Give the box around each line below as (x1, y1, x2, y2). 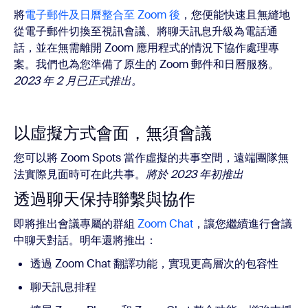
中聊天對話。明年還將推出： (14, 233, 157, 248)
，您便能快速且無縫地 (180, 8, 290, 23)
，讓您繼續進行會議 (193, 217, 292, 232)
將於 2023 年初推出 (146, 167, 243, 182)
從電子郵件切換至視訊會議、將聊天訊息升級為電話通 (14, 24, 278, 39)
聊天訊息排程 (30, 280, 96, 295)
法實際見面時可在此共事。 (14, 167, 146, 182)
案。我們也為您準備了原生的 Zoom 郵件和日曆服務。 (14, 57, 279, 72)
